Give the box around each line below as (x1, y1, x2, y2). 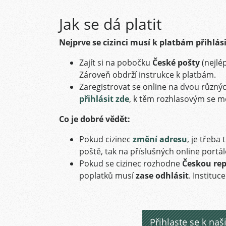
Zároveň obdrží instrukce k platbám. (79, 69, 216, 80)
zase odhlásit (136, 170, 189, 181)
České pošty (152, 57, 200, 68)
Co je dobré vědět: (59, 114, 130, 125)
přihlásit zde (79, 93, 129, 104)
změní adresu (133, 134, 187, 145)
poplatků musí (79, 170, 136, 181)
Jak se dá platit (59, 14, 162, 34)
